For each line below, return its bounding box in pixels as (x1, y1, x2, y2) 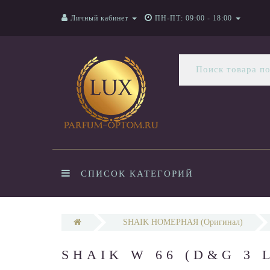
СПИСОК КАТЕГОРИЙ (81, 169, 193, 179)
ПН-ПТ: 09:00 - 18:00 (155, 14, 232, 22)
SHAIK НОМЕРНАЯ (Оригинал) (123, 218, 243, 227)
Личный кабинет (71, 14, 128, 22)
